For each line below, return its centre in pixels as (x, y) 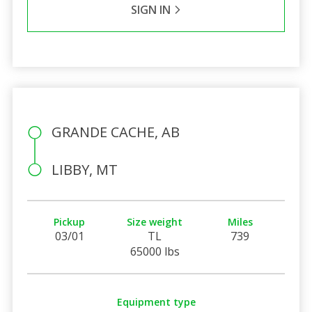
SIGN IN (152, 9)
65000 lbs (155, 251)
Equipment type (156, 302)
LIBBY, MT (84, 169)
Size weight (155, 221)
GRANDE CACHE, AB (115, 132)
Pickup (70, 221)
